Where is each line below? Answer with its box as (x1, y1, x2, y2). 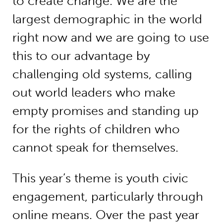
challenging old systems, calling (12, 67, 192, 82)
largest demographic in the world (12, 12, 202, 27)
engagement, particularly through (12, 189, 203, 204)
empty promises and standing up (12, 104, 199, 118)
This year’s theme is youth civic (12, 171, 188, 186)
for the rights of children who (12, 122, 180, 137)
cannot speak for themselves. (12, 140, 182, 155)
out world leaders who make (12, 85, 175, 100)
